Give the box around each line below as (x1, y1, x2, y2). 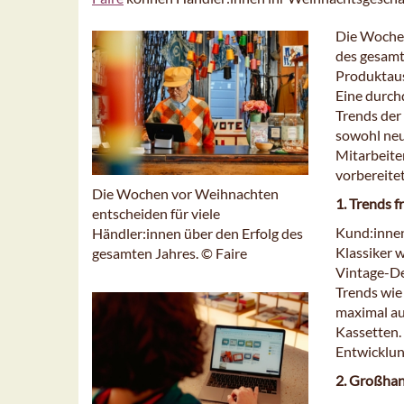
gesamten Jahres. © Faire (92, 243, 247, 262)
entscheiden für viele (92, 204, 220, 222)
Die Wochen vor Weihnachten (92, 184, 279, 202)
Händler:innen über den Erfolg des (92, 224, 303, 242)
